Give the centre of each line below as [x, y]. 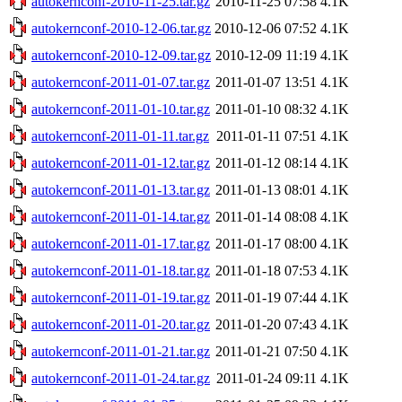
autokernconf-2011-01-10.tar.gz [121, 109]
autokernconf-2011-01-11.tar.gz [120, 135]
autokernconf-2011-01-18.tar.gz [121, 270]
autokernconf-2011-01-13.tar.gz [121, 189]
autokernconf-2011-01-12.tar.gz [121, 162]
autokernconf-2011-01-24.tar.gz [121, 378]
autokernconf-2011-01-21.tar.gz [121, 351]
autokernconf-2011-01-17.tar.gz [121, 243]
